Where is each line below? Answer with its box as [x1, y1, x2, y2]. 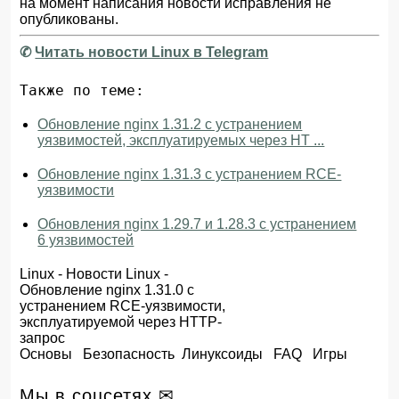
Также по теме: [20, 82, 145, 99]
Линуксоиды [182, 346, 264, 362]
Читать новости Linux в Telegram [35, 45, 269, 60]
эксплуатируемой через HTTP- [20, 314, 223, 330]
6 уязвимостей [37, 232, 134, 248]
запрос [20, 330, 66, 346]
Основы [20, 346, 73, 362]
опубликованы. [20, 12, 119, 27]
